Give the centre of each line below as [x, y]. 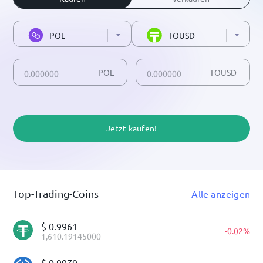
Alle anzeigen [221, 194]
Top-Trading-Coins [56, 193]
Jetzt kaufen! [131, 128]
